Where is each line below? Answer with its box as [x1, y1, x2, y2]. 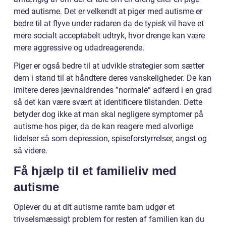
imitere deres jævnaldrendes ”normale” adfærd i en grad [14, 85, 212, 95]
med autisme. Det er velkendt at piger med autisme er [14, 6, 202, 16]
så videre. [14, 145, 47, 155]
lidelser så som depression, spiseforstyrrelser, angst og [14, 133, 207, 143]
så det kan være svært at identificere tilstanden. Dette [14, 97, 202, 107]
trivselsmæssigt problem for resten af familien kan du [14, 214, 204, 224]
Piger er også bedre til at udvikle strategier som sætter [14, 61, 204, 71]
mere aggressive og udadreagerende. [14, 42, 144, 52]
